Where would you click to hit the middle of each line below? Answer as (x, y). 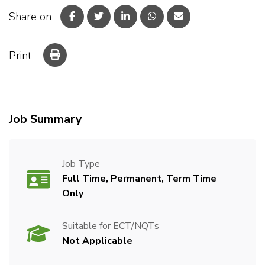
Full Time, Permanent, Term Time (139, 179)
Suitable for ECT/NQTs (111, 226)
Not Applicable (97, 241)
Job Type (81, 164)
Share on (30, 16)
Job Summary (46, 119)
